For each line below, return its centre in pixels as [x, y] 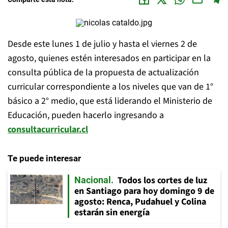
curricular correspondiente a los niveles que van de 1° [110, 87]
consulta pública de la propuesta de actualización [103, 73]
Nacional [93, 180]
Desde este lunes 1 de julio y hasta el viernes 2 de [102, 44]
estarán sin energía [112, 212]
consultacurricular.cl [48, 130]
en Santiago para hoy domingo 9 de [144, 191]
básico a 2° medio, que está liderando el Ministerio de [110, 101]
